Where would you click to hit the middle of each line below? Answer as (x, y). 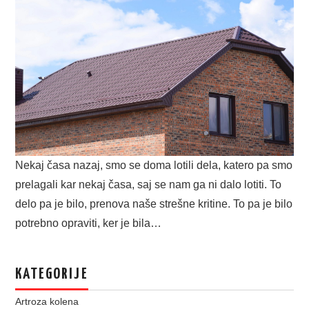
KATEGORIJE (52, 274)
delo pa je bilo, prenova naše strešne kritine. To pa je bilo (154, 203)
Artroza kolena (47, 301)
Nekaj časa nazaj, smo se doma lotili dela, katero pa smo (154, 165)
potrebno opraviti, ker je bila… (89, 223)
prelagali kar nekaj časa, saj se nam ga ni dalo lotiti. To (149, 184)
